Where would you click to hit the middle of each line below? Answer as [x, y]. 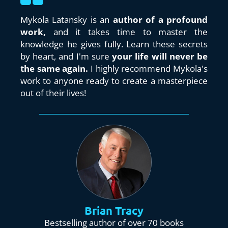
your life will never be [160, 56]
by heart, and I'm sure [66, 56]
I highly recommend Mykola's [149, 68]
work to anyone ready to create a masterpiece [114, 80]
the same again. [55, 68]
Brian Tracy [114, 210]
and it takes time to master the [127, 32]
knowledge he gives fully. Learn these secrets [114, 44]
